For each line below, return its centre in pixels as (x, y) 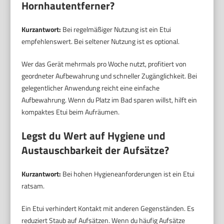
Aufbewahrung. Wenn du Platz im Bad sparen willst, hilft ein (109, 100)
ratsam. (33, 186)
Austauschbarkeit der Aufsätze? (95, 150)
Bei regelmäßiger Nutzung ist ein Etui (116, 29)
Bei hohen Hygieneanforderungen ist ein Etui (128, 174)
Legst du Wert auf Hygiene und (94, 136)
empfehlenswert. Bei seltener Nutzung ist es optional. (101, 41)
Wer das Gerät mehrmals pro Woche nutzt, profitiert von (104, 64)
